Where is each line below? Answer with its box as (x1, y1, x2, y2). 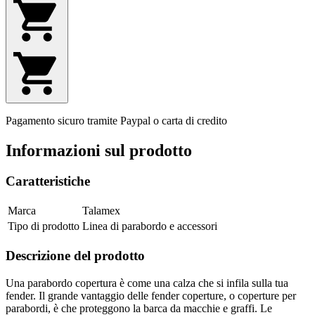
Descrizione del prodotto (6, 247, 145, 263)
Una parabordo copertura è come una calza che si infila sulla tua (6, 276, 288, 289)
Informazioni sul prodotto (6, 141, 192, 160)
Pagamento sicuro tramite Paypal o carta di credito (6, 114, 227, 127)
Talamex (82, 205, 120, 217)
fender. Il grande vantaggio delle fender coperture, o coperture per (6, 289, 296, 302)
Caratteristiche (6, 174, 90, 189)
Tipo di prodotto (8, 220, 79, 233)
